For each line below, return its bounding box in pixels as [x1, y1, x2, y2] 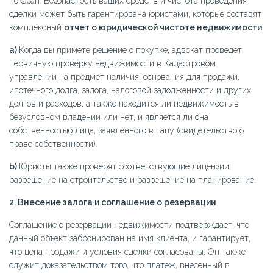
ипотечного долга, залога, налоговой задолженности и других [9, 85, 251, 95]
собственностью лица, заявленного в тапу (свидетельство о [9, 125, 244, 135]
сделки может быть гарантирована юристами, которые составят [9, 9, 261, 19]
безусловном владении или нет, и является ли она [9, 112, 208, 122]
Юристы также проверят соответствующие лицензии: [19, 161, 231, 171]
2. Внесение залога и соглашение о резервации [9, 197, 216, 207]
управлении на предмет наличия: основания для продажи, [9, 71, 239, 82]
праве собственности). [9, 138, 97, 149]
